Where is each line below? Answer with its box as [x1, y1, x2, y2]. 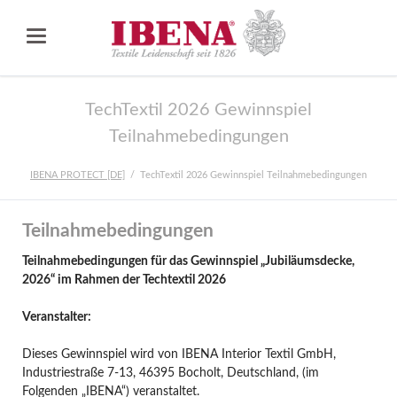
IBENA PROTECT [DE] [30, 170, 125, 181]
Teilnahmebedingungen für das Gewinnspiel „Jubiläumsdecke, [21, 254, 354, 268]
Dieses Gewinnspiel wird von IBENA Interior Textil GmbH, [21, 347, 336, 361]
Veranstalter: [21, 310, 91, 323]
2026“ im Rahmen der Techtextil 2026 [21, 273, 226, 286]
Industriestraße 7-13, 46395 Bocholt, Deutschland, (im [21, 366, 319, 379]
